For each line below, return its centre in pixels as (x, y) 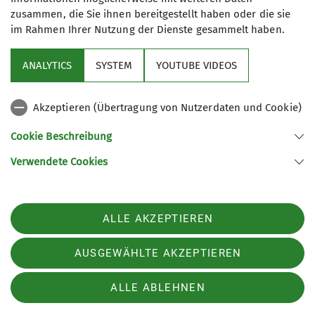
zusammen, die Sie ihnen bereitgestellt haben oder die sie (150, 14)
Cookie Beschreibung (62, 136)
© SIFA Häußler (275, 222)
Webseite (30, 230)
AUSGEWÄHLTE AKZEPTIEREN (158, 253)
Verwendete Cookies (59, 162)
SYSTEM (114, 65)
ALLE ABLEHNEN (158, 288)
